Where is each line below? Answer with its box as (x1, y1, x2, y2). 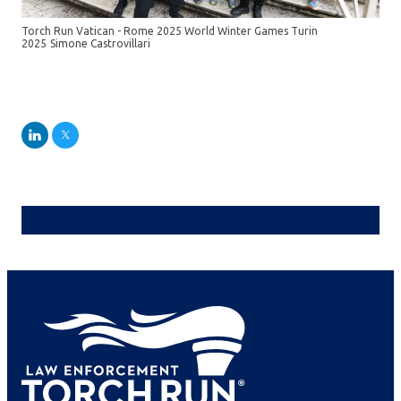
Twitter (64, 138, 111, 155)
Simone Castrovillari (50, 37, 150, 49)
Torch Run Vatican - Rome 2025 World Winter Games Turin (21, 24, 318, 37)
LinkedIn (33, 138, 88, 155)
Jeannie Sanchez (129, 247, 294, 272)
